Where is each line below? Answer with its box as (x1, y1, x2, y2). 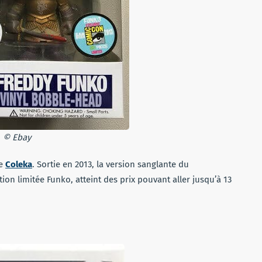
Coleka (5, 158, 32, 170)
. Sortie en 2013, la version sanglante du (32, 158, 189, 170)
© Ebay (3, 132, 31, 143)
